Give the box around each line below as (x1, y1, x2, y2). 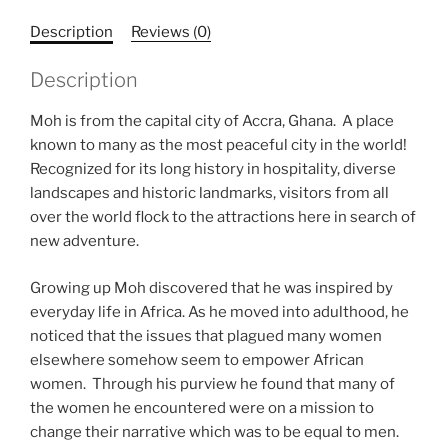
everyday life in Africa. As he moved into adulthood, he (30, 302, 409, 321)
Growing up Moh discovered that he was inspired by (30, 278, 393, 297)
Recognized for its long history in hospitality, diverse (30, 160, 396, 179)
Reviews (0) (131, 22, 211, 41)
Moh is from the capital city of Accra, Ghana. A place (30, 112, 394, 131)
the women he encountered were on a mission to (30, 398, 374, 417)
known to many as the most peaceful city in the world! (30, 136, 407, 155)
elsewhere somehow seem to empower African (30, 350, 364, 369)
